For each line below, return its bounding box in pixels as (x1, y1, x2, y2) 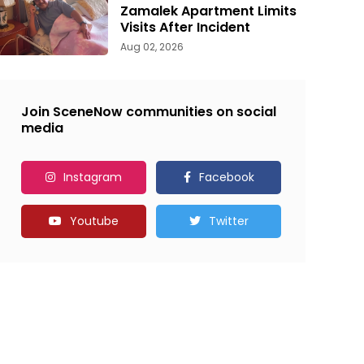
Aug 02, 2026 (120, 40, 184, 54)
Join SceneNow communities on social (21, 102, 276, 121)
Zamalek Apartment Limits (120, 2, 297, 21)
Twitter (208, 212, 249, 229)
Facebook (198, 168, 254, 185)
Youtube (69, 212, 119, 229)
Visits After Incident (120, 18, 250, 37)
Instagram (63, 168, 122, 185)
